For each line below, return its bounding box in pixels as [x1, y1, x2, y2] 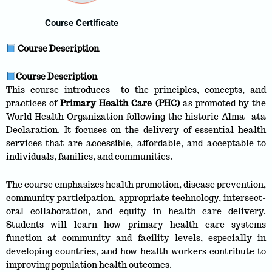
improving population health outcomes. [6, 259, 172, 270]
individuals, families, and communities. [6, 151, 172, 162]
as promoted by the [179, 97, 267, 109]
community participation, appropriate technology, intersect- [6, 192, 266, 203]
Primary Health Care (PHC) [60, 97, 180, 109]
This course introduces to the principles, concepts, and [6, 84, 266, 95]
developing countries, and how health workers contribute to [6, 245, 266, 257]
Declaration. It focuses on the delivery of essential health [6, 124, 266, 135]
